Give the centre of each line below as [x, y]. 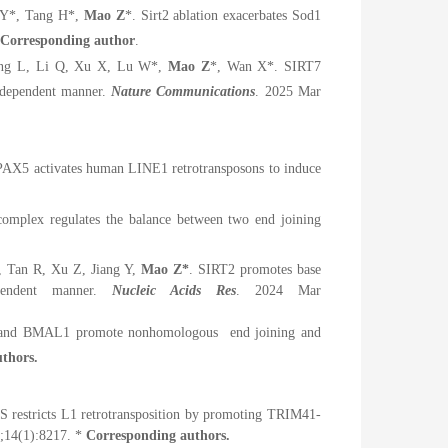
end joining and [272, 332]
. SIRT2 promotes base [255, 269]
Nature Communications [183, 91]
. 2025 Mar [288, 91]
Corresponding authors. [158, 435]
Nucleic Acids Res [166, 290]
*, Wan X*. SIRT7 [265, 66]
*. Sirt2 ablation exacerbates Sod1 [223, 15]
